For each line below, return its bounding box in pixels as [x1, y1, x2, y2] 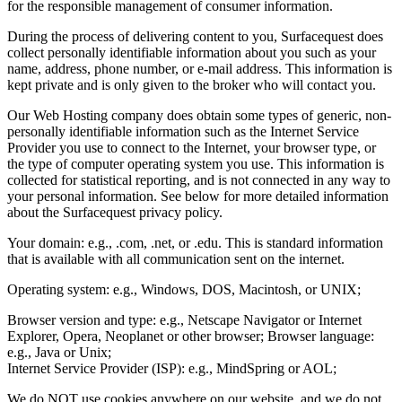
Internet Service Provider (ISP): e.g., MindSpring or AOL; [7, 360, 336, 376]
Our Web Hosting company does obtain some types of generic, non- [7, 107, 391, 123]
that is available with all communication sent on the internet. [7, 250, 345, 267]
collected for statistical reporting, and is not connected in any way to [7, 171, 390, 188]
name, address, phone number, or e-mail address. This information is [7, 60, 392, 76]
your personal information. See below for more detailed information [7, 188, 389, 204]
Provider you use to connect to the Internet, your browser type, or [7, 139, 376, 155]
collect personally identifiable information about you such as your [7, 44, 376, 60]
